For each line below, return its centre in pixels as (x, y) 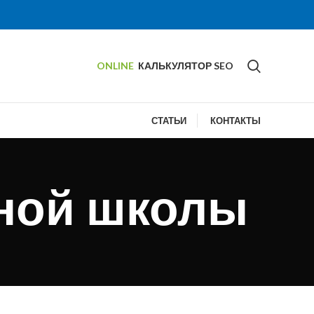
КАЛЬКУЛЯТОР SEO (186, 66)
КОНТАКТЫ (235, 121)
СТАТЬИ (169, 121)
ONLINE (116, 66)
